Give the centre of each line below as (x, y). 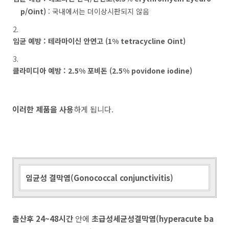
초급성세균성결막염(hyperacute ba (153, 219)
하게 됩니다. (94, 109)
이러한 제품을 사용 (43, 109)
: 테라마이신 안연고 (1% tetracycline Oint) (113, 41)
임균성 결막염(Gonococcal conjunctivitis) (99, 178)
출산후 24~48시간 (43, 219)
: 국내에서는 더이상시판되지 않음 (99, 11)
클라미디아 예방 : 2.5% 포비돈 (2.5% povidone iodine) (102, 71)
